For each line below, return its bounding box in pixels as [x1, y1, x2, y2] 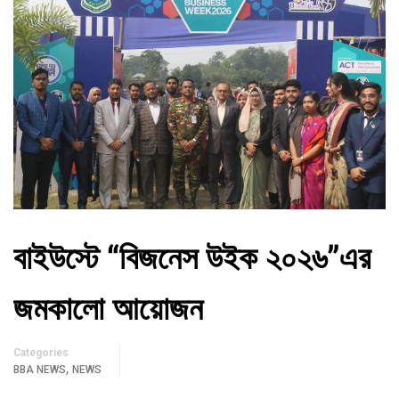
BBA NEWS [13, 362, 66, 376]
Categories [13, 346, 69, 359]
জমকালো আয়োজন [13, 285, 203, 329]
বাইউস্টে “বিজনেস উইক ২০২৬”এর [13, 234, 370, 278]
